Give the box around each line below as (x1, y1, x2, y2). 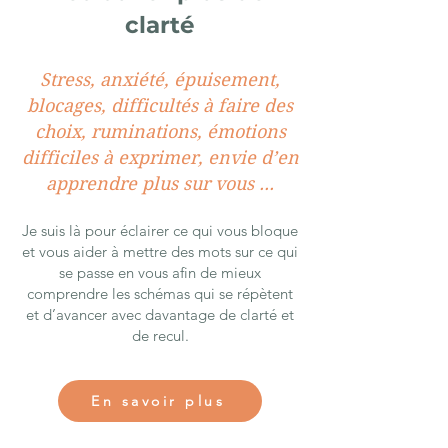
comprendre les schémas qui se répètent (27, 284, 293, 303)
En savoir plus (91, 392, 225, 410)
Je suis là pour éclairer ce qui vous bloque (22, 221, 298, 240)
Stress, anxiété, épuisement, (40, 69, 280, 90)
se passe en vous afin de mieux (59, 263, 261, 282)
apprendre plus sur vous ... (46, 173, 274, 194)
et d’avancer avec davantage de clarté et (26, 305, 294, 324)
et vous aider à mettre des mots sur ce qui (22, 242, 298, 261)
